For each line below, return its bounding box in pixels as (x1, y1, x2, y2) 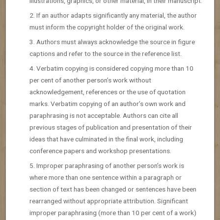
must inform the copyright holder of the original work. (29, 23, 185, 31)
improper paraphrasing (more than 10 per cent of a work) (29, 208, 196, 217)
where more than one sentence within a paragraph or (29, 173, 182, 181)
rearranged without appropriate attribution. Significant (29, 196, 188, 205)
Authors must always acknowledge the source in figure (36, 37, 195, 46)
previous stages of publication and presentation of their (29, 123, 192, 131)
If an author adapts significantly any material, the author (36, 11, 197, 19)
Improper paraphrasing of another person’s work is (36, 161, 184, 169)
